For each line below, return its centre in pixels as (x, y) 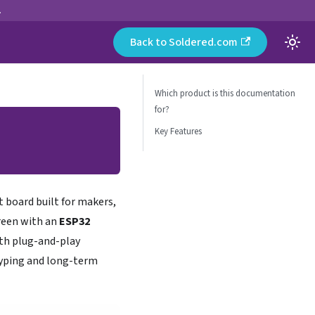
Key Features (178, 131)
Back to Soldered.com (184, 42)
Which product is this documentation (225, 94)
